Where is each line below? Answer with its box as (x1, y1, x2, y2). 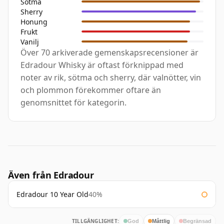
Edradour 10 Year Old (16, 189, 88, 199)
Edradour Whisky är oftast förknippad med (20, 59, 183, 71)
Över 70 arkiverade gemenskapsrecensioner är (20, 47, 198, 58)
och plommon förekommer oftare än (20, 84, 161, 96)
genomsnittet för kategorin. (20, 97, 126, 108)
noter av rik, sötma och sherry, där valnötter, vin (20, 72, 201, 83)
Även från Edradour (8, 169, 94, 181)
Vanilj (20, 36, 39, 46)
